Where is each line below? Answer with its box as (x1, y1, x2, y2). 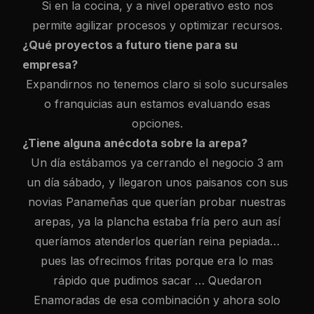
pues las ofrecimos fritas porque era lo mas (41, 254, 273, 268)
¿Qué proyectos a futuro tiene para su (22, 38, 238, 52)
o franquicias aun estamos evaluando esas (43, 97, 271, 111)
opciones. (131, 116, 183, 130)
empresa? (22, 57, 78, 71)
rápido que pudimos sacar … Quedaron (53, 273, 261, 287)
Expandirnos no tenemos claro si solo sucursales (26, 77, 288, 91)
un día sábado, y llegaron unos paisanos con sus (26, 175, 288, 189)
